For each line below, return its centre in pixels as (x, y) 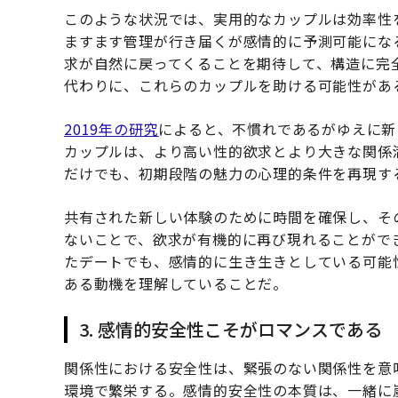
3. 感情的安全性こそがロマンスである (230, 330)
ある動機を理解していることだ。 (176, 284)
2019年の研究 (111, 129)
